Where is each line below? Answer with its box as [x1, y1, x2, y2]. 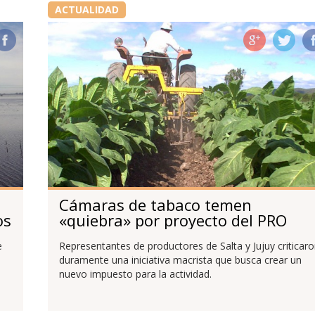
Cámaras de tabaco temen [58, 193, 252, 215]
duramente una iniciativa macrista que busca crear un [58, 253, 302, 267]
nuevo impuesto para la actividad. [58, 267, 212, 281]
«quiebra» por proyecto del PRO [58, 209, 287, 231]
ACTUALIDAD [54, 2, 119, 16]
